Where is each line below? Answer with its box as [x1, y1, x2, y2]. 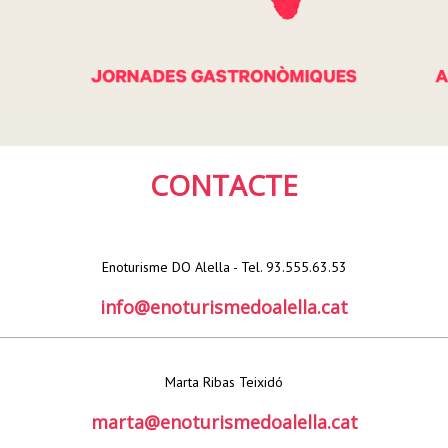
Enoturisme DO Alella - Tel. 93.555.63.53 [101, 257, 347, 276]
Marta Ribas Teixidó [165, 372, 283, 391]
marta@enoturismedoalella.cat [90, 409, 358, 434]
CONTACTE [150, 165, 298, 204]
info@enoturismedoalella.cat [100, 294, 348, 319]
